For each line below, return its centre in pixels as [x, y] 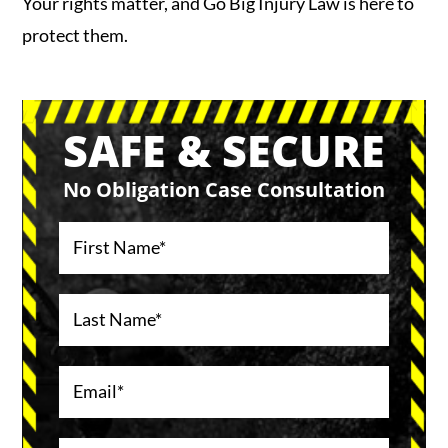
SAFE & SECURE [224, 150]
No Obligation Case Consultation [224, 189]
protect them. [75, 35]
